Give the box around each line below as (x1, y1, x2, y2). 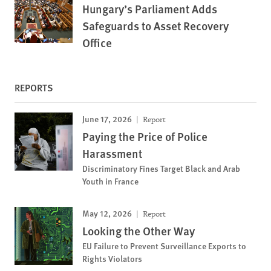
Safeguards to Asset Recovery (82, 17, 229, 34)
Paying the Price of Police (82, 128, 207, 145)
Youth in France (82, 174, 139, 187)
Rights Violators (82, 252, 142, 264)
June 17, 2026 (82, 112, 132, 125)
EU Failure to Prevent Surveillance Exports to (82, 239, 246, 252)
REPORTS (15, 80, 53, 94)
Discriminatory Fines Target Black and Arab (82, 162, 240, 174)
